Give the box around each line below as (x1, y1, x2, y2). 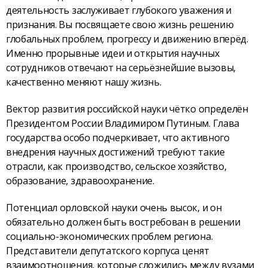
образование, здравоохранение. (6, 173, 154, 187)
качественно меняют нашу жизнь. (6, 75, 162, 89)
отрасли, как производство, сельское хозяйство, (6, 159, 227, 173)
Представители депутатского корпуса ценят (6, 243, 209, 257)
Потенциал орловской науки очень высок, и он (6, 200, 222, 214)
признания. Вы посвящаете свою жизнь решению (6, 18, 234, 32)
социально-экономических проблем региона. (6, 229, 213, 243)
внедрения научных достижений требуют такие (6, 145, 225, 159)
